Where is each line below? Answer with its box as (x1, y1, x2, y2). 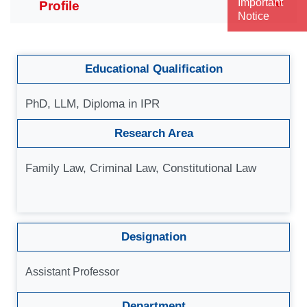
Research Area (114, 127, 193, 140)
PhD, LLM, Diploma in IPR (25, 97, 160, 110)
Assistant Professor (25, 266, 119, 278)
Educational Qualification (84, 62, 223, 75)
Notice (238, 10, 269, 22)
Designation (121, 230, 186, 243)
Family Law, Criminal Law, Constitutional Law (25, 162, 256, 175)
